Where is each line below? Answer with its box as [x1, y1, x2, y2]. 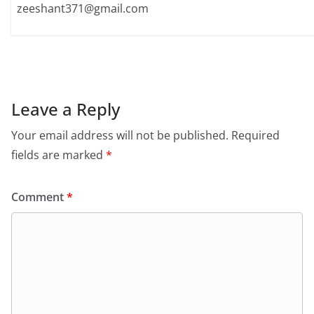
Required [231, 128, 280, 144]
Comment [11, 189, 67, 205]
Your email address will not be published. [11, 128, 228, 144]
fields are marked [11, 147, 106, 163]
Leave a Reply [11, 97, 120, 121]
